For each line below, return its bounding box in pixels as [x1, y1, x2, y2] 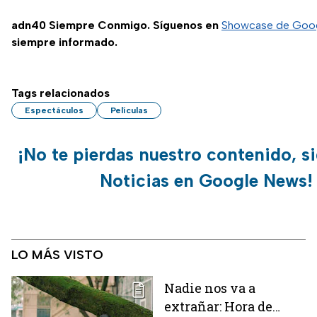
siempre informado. [11, 35, 117, 50]
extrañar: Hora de [164, 298, 272, 316]
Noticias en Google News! [99, 170, 313, 192]
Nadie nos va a [164, 279, 255, 297]
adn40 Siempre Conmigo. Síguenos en [11, 18, 221, 33]
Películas [110, 105, 148, 116]
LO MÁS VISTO [11, 247, 103, 263]
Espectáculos [25, 105, 83, 116]
